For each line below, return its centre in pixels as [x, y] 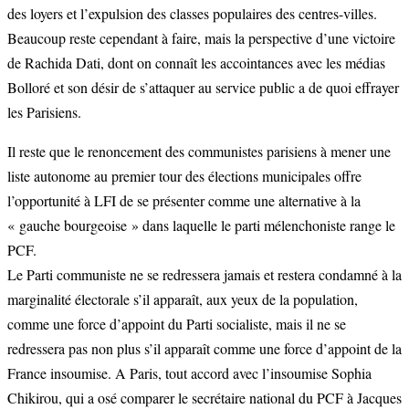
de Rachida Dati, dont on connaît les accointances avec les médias [196, 63]
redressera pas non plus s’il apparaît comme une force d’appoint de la [204, 349]
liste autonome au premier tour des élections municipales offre [184, 176]
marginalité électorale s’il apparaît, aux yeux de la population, [183, 299]
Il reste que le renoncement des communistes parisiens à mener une [199, 152]
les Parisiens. [44, 112]
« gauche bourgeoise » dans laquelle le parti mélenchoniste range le [201, 225]
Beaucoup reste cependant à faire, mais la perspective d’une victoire [201, 38]
